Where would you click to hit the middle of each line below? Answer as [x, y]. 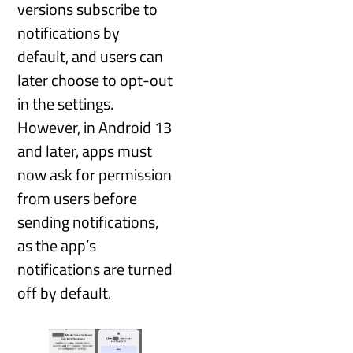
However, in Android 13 [95, 127]
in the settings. [66, 103]
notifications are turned [95, 269]
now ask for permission [95, 174]
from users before [78, 198]
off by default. [65, 292]
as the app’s [57, 245]
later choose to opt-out [95, 80]
